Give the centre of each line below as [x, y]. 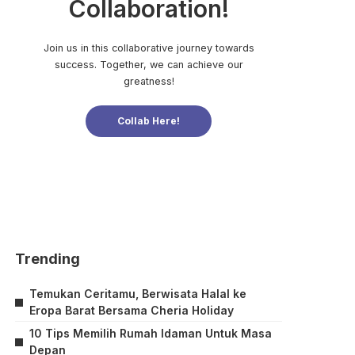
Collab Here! [149, 120]
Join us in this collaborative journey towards [149, 48]
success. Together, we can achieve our [149, 64]
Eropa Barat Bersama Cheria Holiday [132, 310]
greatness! [149, 81]
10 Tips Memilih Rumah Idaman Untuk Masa [151, 333]
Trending [48, 259]
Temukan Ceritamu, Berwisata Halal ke [138, 294]
